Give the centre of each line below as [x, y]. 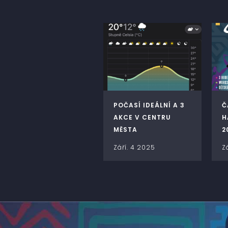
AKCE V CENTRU [142, 118]
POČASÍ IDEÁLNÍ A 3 [149, 105]
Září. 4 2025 [134, 148]
